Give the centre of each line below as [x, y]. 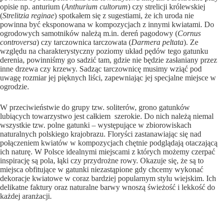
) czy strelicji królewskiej [166, 7]
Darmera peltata [157, 42]
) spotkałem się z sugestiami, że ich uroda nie [124, 16]
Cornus [189, 34]
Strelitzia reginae [28, 16]
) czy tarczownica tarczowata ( [84, 42]
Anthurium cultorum [96, 7]
